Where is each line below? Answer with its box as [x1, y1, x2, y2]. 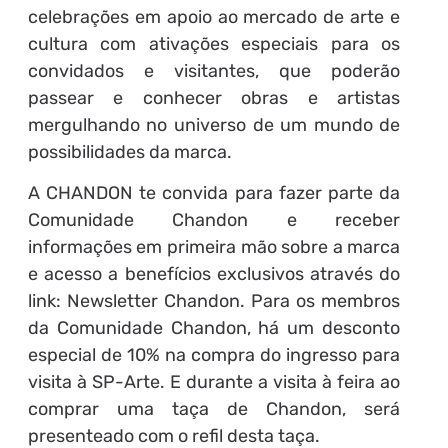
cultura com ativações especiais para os [27, 32, 401, 55]
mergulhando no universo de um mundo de [27, 113, 401, 136]
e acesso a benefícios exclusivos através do [27, 263, 401, 286]
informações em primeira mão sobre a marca [27, 236, 401, 259]
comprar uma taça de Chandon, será [27, 398, 401, 421]
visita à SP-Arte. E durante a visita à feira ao [27, 371, 401, 394]
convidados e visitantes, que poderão [27, 59, 401, 82]
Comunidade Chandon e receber [27, 209, 401, 232]
